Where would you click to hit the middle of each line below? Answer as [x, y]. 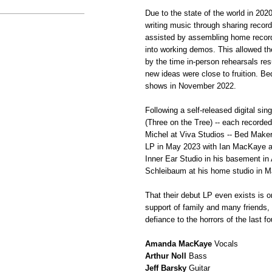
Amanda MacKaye [178, 244]
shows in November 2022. [191, 86]
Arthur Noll [166, 256]
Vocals [225, 244]
